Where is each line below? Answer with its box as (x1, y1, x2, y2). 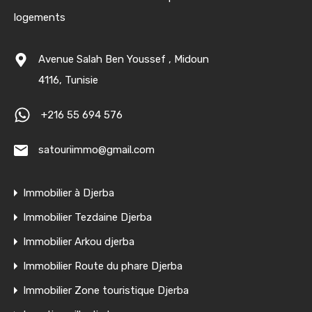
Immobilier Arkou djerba (23, 235, 134, 248)
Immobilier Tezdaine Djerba (23, 211, 152, 224)
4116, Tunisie (38, 74, 98, 86)
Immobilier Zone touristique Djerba (23, 284, 189, 297)
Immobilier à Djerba (23, 187, 114, 199)
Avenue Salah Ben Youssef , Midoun (38, 53, 209, 65)
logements (14, 11, 65, 24)
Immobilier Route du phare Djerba (23, 260, 182, 272)
